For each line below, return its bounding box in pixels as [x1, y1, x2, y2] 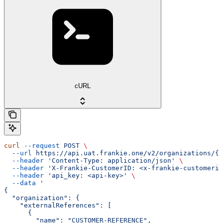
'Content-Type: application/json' [44, 156, 175, 164]
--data [4, 179, 36, 187]
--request [20, 141, 60, 149]
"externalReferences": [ [4, 201, 111, 209]
